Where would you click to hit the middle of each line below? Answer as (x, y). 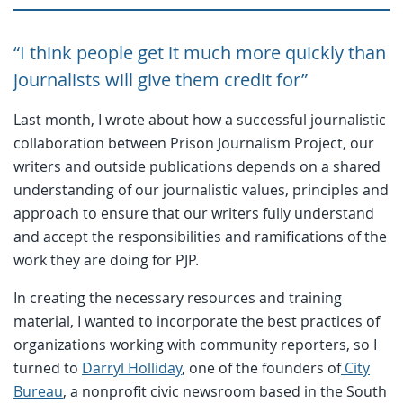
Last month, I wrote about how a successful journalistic (200, 119)
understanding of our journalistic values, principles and (201, 189)
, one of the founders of (261, 367)
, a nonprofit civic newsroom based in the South (225, 391)
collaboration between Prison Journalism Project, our (194, 143)
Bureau (38, 391)
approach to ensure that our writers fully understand (194, 213)
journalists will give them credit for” (161, 79)
